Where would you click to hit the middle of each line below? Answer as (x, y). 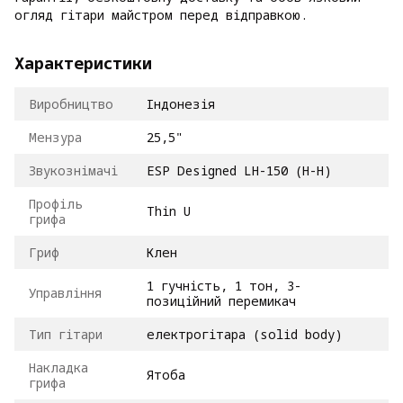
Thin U (169, 211)
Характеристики (83, 63)
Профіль (56, 204)
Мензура (55, 138)
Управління (65, 293)
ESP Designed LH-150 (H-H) (239, 171)
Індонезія (181, 104)
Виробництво (71, 104)
